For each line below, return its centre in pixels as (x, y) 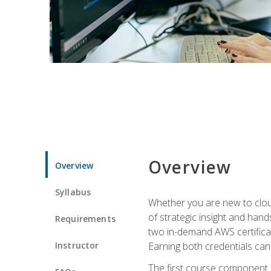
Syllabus (73, 192)
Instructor (77, 245)
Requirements (85, 218)
